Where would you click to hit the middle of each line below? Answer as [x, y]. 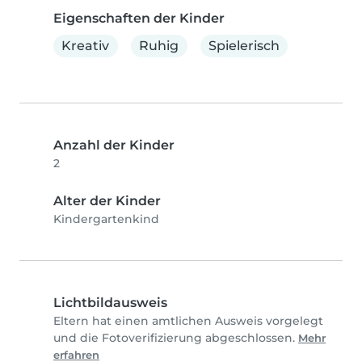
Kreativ [86, 46]
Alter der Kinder [107, 200]
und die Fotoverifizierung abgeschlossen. [176, 337]
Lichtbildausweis [110, 302]
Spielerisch [244, 46]
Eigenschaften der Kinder [139, 19]
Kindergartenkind [106, 219]
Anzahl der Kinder [114, 145]
